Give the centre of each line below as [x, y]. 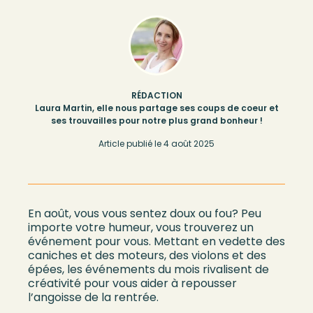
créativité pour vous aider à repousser [132, 283]
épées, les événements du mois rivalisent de [148, 269]
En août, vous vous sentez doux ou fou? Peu [145, 213]
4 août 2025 [189, 144]
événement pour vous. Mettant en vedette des [156, 241]
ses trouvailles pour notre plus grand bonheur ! [156, 121]
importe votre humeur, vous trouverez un [141, 227]
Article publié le [130, 144]
